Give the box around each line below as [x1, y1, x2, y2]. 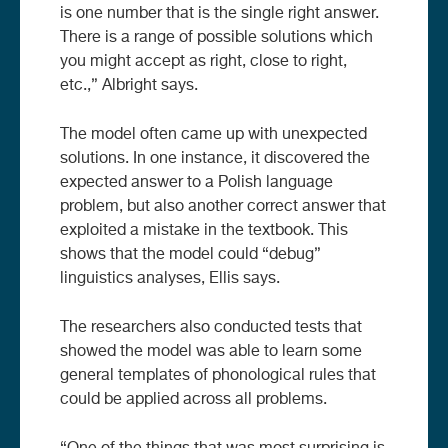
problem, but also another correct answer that [60, 198, 386, 215]
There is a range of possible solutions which [60, 29, 373, 46]
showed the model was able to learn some [60, 343, 362, 360]
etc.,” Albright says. [60, 77, 198, 94]
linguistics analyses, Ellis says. [60, 270, 280, 287]
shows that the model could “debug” [60, 246, 321, 263]
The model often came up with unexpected [60, 126, 367, 143]
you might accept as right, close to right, [60, 53, 347, 70]
